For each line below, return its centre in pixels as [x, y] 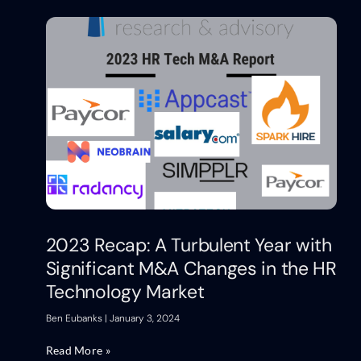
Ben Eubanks [75, 318]
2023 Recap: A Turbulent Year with [189, 245]
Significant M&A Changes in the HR [191, 268]
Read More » [78, 350]
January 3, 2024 [143, 318]
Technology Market [125, 291]
